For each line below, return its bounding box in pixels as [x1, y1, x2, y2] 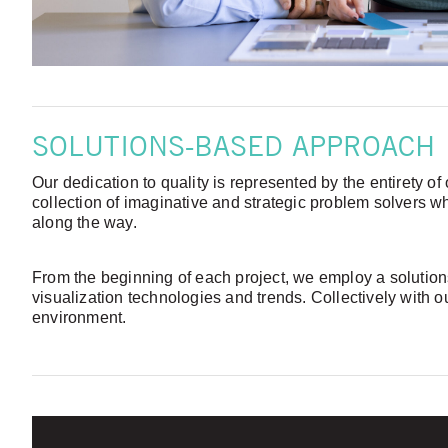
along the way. [32, 214, 137, 231]
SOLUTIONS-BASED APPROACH [32, 128, 435, 162]
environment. [32, 309, 127, 326]
